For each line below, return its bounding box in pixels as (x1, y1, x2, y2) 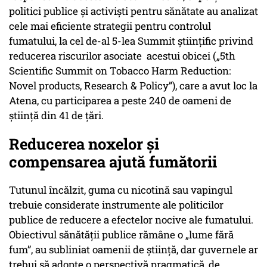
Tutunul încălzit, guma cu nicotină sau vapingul (9, 183, 232, 197)
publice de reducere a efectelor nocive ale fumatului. (9, 213, 253, 227)
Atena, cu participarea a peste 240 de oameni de (9, 94, 231, 108)
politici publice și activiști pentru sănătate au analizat (9, 4, 258, 18)
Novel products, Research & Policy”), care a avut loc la (9, 79, 257, 93)
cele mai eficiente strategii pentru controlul (9, 19, 211, 33)
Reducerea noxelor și (9, 133, 159, 154)
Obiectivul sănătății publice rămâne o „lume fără (9, 228, 234, 242)
